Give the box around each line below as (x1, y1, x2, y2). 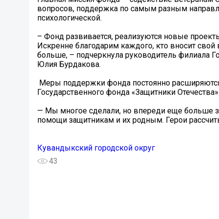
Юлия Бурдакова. (37, 60, 101, 69)
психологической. (37, 13, 102, 23)
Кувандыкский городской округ (37, 143, 155, 153)
